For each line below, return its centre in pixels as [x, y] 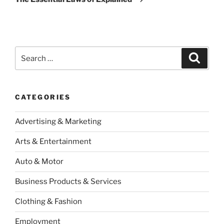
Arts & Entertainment [53, 142]
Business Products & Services [68, 182]
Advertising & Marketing [58, 122]
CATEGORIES [43, 97]
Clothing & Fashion [48, 202]
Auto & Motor [39, 162]
